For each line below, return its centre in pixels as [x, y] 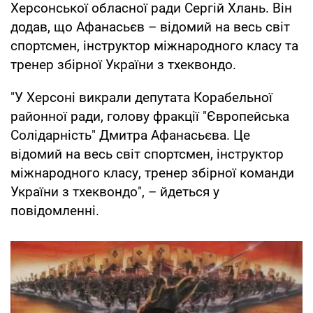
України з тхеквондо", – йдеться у [115, 191]
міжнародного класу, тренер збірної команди [152, 173]
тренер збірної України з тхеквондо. [123, 64]
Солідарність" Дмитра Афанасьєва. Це [130, 135]
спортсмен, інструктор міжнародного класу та [154, 45]
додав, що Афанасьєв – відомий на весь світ [150, 27]
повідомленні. [55, 210]
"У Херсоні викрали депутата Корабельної [141, 97]
